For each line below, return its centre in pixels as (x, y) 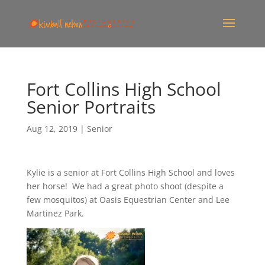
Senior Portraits (91, 107)
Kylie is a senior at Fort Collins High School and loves (130, 172)
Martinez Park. (55, 213)
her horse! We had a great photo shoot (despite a (125, 186)
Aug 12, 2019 (52, 129)
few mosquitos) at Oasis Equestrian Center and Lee (128, 200)
